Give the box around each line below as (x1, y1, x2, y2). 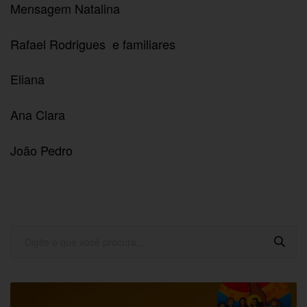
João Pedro (10, 140, 73, 159)
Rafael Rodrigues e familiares (10, 34, 176, 53)
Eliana (10, 70, 45, 88)
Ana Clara (10, 106, 66, 124)
